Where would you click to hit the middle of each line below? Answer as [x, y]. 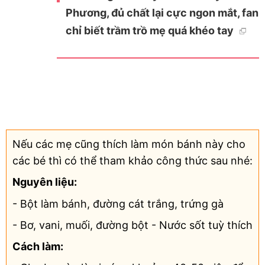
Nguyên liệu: [45, 182]
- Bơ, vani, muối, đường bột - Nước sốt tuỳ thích [132, 225]
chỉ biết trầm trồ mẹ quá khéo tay [151, 31]
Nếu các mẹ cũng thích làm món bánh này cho [129, 144]
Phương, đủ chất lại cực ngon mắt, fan [162, 13]
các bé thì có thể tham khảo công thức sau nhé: [132, 161]
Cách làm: [38, 246]
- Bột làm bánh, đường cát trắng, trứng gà [118, 203]
